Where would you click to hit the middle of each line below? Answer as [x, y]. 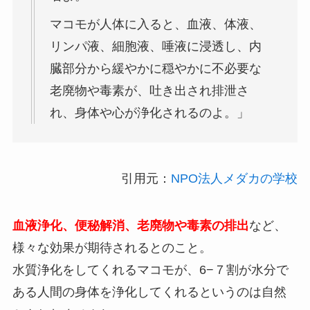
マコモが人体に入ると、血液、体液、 [155, 24]
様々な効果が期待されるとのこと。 [112, 247]
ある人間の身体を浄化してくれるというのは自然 [149, 292]
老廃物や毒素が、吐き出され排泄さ [149, 90]
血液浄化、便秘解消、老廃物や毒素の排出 [130, 225]
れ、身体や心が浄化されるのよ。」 [149, 112]
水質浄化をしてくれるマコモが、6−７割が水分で [150, 270]
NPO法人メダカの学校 [235, 178]
